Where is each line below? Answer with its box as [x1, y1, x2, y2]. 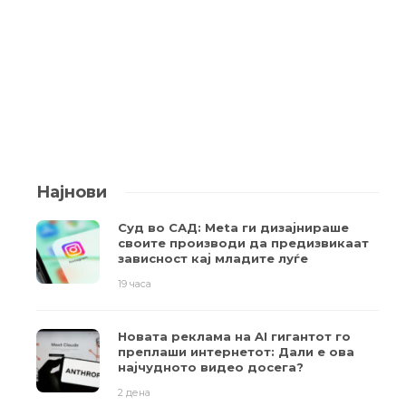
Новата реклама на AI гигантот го [118, 329, 351, 344]
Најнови [36, 182, 107, 203]
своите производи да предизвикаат [118, 236, 369, 251]
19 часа [118, 277, 151, 291]
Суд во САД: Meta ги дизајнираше [118, 220, 349, 236]
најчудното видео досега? [118, 360, 304, 375]
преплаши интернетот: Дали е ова [118, 344, 354, 360]
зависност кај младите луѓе [118, 251, 308, 266]
